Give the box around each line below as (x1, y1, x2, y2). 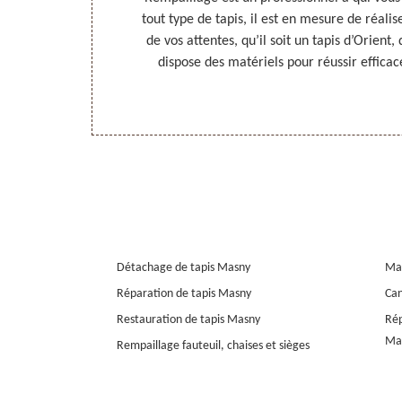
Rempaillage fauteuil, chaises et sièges (117, 339, 310, 354)
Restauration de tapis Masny (117, 313, 260, 328)
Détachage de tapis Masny (117, 261, 250, 275)
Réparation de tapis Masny (117, 287, 251, 301)
